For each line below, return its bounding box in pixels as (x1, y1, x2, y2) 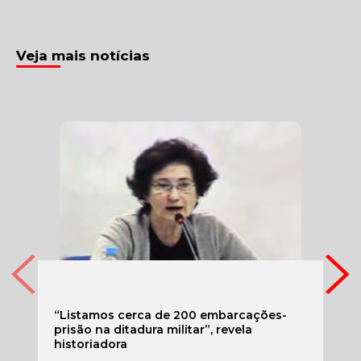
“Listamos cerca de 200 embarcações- (54, 308, 287, 322)
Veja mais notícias (16, 48, 150, 64)
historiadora (54, 337, 127, 351)
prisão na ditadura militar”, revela (54, 322, 252, 337)
